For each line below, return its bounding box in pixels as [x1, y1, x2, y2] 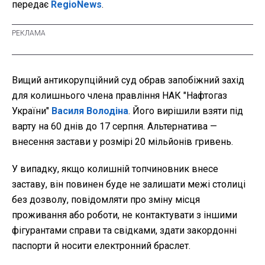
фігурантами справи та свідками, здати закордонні [12, 225, 237, 237]
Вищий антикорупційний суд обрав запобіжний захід [12, 75, 244, 86]
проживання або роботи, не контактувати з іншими [12, 209, 237, 221]
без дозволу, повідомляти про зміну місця [12, 194, 200, 206]
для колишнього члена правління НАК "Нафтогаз [12, 90, 227, 102]
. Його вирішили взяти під [128, 105, 243, 117]
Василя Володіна [51, 105, 128, 117]
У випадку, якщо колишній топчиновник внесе [12, 163, 218, 175]
